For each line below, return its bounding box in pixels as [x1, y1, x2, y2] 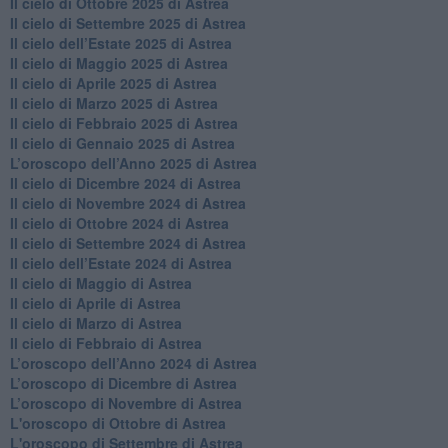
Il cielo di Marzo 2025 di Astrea [9, 93, 218, 114]
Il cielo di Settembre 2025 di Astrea [9, 13, 246, 34]
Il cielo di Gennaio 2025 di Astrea [9, 133, 235, 154]
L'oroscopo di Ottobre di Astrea [9, 413, 226, 434]
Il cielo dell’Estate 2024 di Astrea [9, 253, 232, 274]
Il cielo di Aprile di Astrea [9, 293, 181, 314]
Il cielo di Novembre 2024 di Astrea [9, 193, 246, 214]
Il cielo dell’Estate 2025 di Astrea [9, 33, 232, 54]
